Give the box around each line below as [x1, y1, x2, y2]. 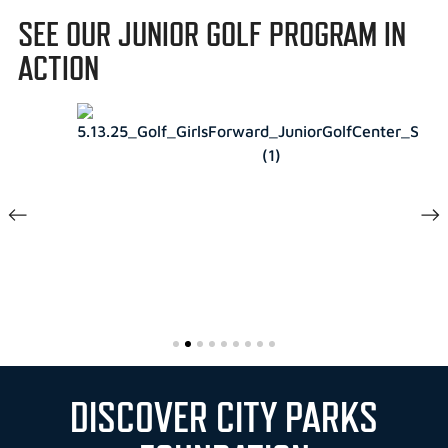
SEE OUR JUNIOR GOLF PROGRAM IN [17, 14, 406, 55]
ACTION [17, 48, 99, 89]
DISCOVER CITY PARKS [70, 393, 378, 443]
